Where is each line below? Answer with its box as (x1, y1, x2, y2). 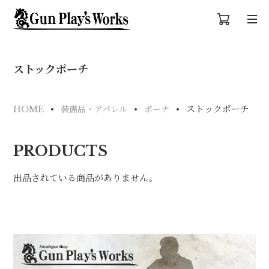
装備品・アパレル (61, 104, 128, 115)
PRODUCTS (13, 142, 108, 160)
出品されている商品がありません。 (13, 172, 159, 184)
